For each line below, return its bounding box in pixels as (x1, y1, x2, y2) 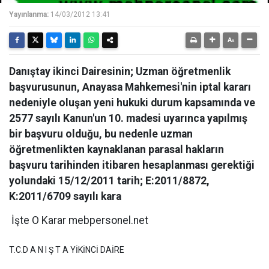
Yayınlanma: (9, 10, 49, 19)
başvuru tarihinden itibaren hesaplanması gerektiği (9, 159, 255, 171)
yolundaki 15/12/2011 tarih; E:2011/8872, (9, 175, 210, 187)
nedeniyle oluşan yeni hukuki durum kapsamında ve (9, 97, 255, 109)
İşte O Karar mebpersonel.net (9, 214, 151, 226)
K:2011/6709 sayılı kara (9, 190, 121, 202)
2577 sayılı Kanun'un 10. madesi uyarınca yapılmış (9, 112, 247, 124)
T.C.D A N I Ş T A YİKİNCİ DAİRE (9, 245, 124, 255)
